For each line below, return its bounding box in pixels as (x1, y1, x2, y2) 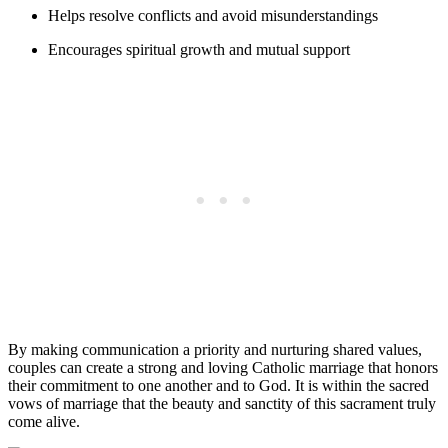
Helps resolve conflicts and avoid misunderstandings (48, 6, 378, 24)
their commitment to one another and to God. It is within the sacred (8, 376, 429, 394)
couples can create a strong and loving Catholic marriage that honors (8, 358, 438, 376)
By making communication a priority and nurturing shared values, (8, 340, 422, 358)
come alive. (8, 412, 80, 430)
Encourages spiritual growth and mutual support (48, 40, 350, 58)
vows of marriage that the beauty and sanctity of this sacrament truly (8, 394, 436, 412)
